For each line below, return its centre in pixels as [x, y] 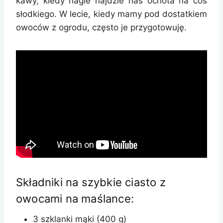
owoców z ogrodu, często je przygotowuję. [101, 28]
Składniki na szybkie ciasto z [91, 182]
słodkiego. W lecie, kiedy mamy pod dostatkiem [111, 14]
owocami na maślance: [75, 199]
